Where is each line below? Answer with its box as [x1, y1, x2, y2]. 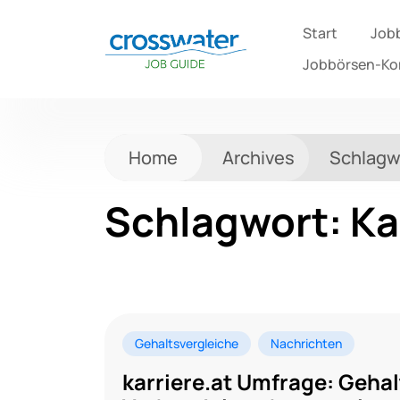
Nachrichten [271, 335, 342, 352]
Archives [222, 146, 295, 170]
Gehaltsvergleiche [135, 335, 238, 352]
